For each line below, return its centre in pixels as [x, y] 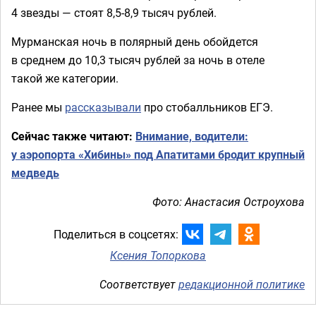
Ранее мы [38, 107]
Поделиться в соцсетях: [116, 234]
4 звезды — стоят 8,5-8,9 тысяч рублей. [114, 13]
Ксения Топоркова [158, 255]
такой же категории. [65, 78]
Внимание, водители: [192, 136]
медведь [35, 173]
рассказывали [103, 107]
